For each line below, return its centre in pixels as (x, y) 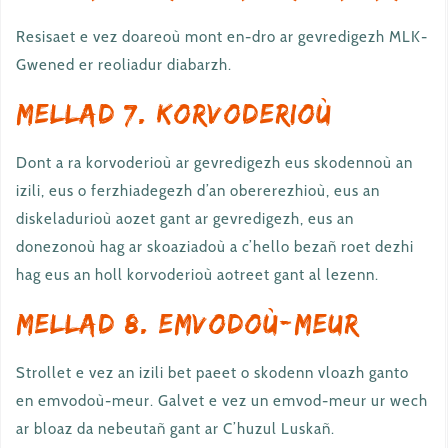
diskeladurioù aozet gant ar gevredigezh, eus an (185, 219)
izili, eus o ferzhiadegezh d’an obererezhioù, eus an (198, 191)
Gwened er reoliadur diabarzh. (124, 65)
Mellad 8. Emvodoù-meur (187, 323)
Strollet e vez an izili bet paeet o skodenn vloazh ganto (212, 373)
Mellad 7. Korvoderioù (174, 113)
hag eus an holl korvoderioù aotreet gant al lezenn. (197, 275)
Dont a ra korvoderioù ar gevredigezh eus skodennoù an (214, 163)
